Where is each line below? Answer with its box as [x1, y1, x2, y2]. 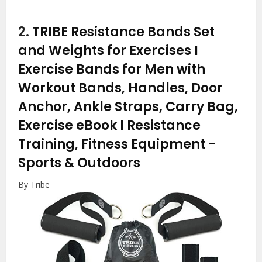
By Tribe [18, 179, 50, 191]
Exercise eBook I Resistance [18, 116, 201, 135]
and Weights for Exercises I [18, 42, 199, 60]
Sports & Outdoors [18, 154, 141, 173]
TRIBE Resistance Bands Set [32, 23, 215, 42]
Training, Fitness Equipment [18, 135, 209, 154]
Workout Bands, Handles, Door [18, 79, 223, 98]
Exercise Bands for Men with [18, 60, 206, 79]
